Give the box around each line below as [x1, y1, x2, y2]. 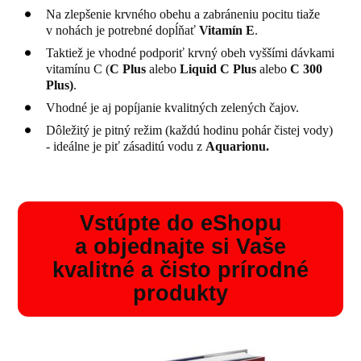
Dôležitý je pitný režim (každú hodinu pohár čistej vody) [46, 122, 334, 137]
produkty [133, 281, 228, 306]
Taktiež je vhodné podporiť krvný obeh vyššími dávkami [46, 45, 335, 60]
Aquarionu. [205, 139, 270, 153]
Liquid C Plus [180, 61, 257, 76]
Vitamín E [199, 23, 255, 37]
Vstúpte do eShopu [79, 211, 282, 236]
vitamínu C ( [46, 61, 110, 76]
